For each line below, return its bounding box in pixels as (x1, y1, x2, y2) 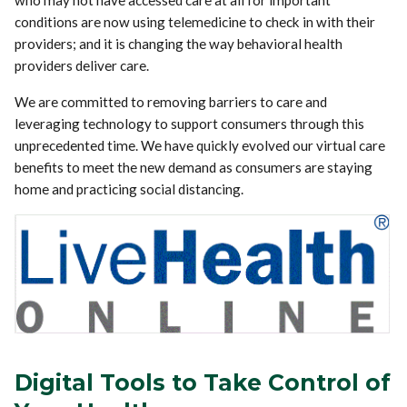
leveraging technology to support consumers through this (15, 115, 365, 133)
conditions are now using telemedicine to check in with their (15, 14, 376, 31)
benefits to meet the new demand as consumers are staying (15, 159, 373, 176)
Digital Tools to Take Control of (15, 369, 392, 397)
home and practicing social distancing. (15, 181, 244, 198)
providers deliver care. (15, 57, 150, 74)
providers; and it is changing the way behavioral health (15, 35, 343, 53)
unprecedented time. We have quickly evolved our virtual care (15, 137, 386, 154)
